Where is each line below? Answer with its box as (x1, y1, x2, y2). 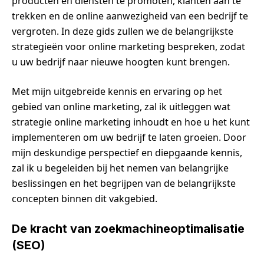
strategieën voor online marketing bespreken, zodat (12, 39, 245, 53)
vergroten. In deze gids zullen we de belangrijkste (12, 24, 233, 38)
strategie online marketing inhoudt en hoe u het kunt (12, 115, 250, 128)
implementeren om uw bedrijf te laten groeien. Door (12, 130, 246, 144)
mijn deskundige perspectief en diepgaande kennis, (12, 146, 242, 159)
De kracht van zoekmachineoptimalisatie (12, 221, 245, 236)
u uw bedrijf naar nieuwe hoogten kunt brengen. (12, 55, 230, 68)
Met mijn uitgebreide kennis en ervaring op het (12, 84, 222, 98)
